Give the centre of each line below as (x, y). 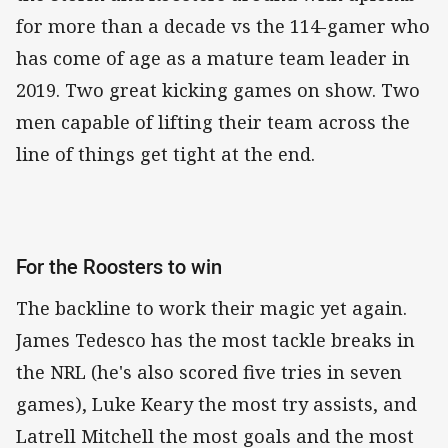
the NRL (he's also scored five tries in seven (209, 371)
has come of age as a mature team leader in (213, 58)
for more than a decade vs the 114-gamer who (223, 26)
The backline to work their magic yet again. (211, 307)
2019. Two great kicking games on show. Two (218, 90)
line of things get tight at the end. (170, 154)
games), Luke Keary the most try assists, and (216, 403)
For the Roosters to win (119, 267)
